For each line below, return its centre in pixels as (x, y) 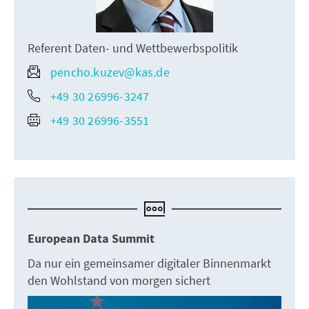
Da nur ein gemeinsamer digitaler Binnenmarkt (149, 263)
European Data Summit (91, 239)
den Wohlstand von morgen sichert (119, 280)
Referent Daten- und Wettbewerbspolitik (133, 48)
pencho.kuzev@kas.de (110, 72)
